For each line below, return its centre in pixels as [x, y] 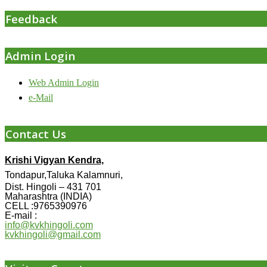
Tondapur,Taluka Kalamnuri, [64, 175]
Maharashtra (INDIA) [48, 197]
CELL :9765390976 [46, 206]
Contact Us [36, 133]
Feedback [31, 19]
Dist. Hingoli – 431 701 [53, 187]
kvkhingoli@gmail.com [53, 235]
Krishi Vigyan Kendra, [54, 160]
